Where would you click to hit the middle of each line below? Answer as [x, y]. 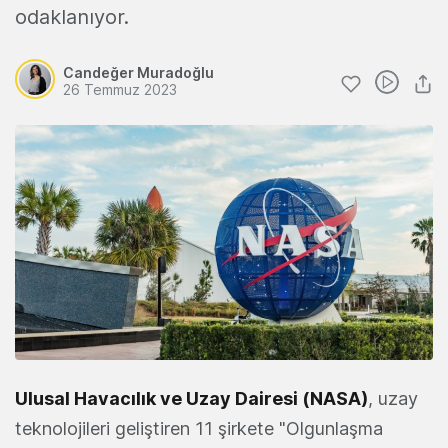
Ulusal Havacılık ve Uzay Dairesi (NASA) [191, 399]
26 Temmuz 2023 [120, 89]
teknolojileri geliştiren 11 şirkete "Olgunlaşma [199, 429]
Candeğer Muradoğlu [138, 72]
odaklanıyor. [72, 17]
